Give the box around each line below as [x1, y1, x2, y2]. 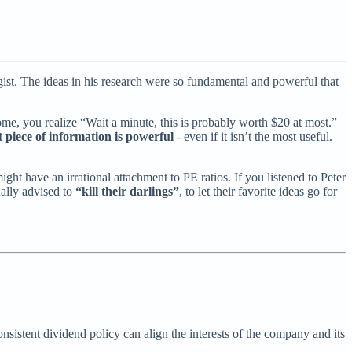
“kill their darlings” [75, 184, 179, 198]
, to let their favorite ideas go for [179, 184, 337, 198]
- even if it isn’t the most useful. [174, 129, 332, 143]
